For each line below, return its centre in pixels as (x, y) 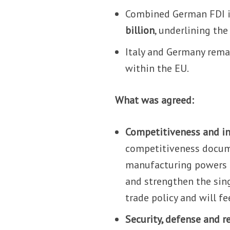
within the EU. (157, 68)
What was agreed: (155, 100)
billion (140, 30)
